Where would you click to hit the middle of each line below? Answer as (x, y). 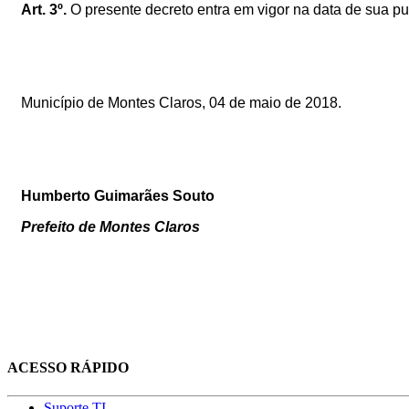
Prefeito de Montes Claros (110, 226)
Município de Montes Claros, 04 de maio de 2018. (181, 102)
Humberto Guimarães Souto (118, 195)
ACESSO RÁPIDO (68, 368)
